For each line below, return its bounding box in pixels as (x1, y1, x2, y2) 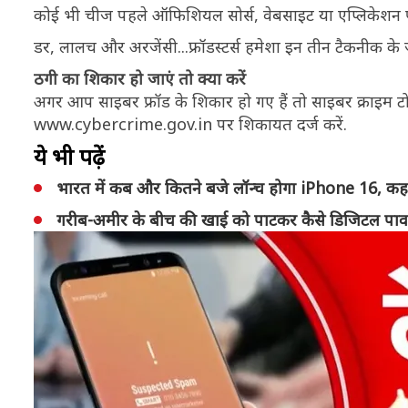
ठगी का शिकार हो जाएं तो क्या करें (34, 67, 246, 89)
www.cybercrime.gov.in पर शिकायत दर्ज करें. (34, 113, 347, 135)
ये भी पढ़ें (34, 141, 105, 171)
